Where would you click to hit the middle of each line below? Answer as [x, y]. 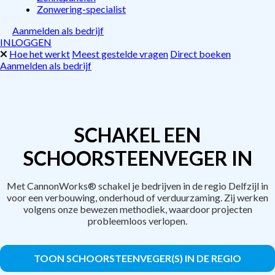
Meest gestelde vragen [120, 54]
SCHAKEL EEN [137, 135]
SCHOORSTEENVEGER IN [137, 158]
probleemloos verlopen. [137, 221]
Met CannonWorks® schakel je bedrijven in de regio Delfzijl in [137, 186]
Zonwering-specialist [81, 9]
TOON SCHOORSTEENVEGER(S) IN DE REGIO [137, 258]
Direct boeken [200, 54]
